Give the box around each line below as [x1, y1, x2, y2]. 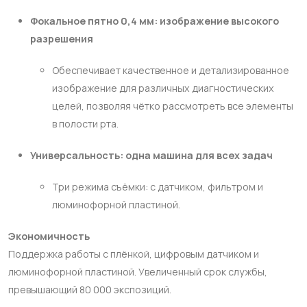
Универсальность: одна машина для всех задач [30, 149, 273, 162]
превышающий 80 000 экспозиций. [8, 283, 171, 296]
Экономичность [8, 230, 90, 243]
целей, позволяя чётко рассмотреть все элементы [52, 99, 293, 112]
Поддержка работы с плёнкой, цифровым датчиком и [8, 247, 259, 260]
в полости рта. [52, 117, 119, 130]
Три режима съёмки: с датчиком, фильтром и [52, 180, 263, 193]
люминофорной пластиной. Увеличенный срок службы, [8, 265, 267, 278]
